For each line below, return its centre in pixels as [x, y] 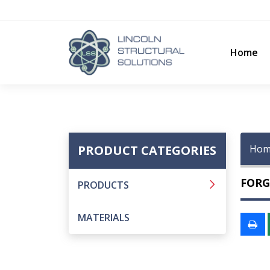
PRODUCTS [103, 185]
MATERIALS [104, 218]
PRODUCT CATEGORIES [147, 150]
